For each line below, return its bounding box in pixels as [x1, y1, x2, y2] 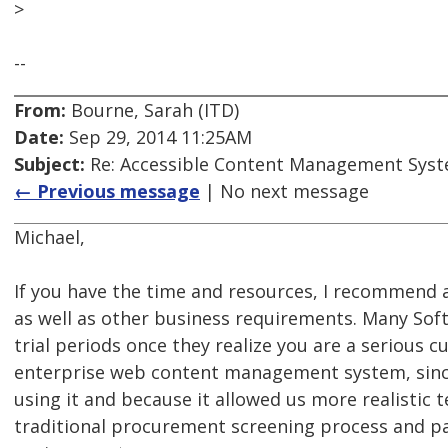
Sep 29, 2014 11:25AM [64, 125, 252, 150]
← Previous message [14, 179, 200, 204]
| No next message [200, 179, 369, 204]
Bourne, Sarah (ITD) [66, 98, 239, 123]
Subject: [14, 152, 85, 177]
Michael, [14, 225, 85, 250]
